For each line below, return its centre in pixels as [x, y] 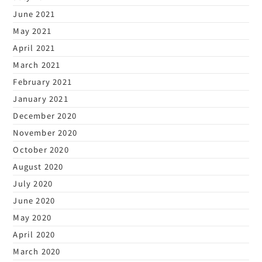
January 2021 [41, 98]
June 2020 [34, 200]
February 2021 [43, 81]
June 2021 [34, 13]
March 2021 [37, 64]
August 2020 [38, 166]
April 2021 [34, 47]
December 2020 [45, 115]
